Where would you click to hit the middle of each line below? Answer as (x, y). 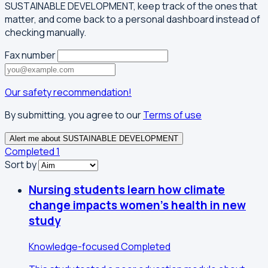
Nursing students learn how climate (127, 190)
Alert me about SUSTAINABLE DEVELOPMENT (94, 138)
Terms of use (172, 115)
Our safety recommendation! (68, 92)
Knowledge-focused (75, 247)
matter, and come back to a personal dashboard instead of (133, 19)
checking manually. (45, 32)
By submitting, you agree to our (74, 115)
